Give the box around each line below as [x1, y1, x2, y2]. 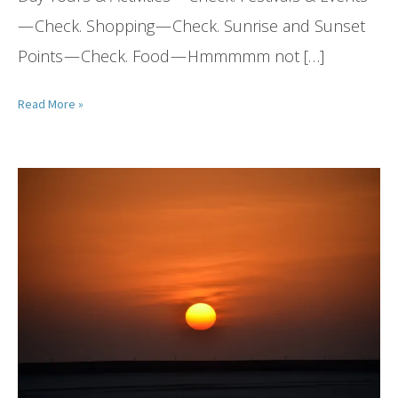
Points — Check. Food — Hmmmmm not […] [18, 44, 324, 67]
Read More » [18, 95, 84, 112]
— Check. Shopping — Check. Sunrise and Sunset [18, 14, 365, 36]
